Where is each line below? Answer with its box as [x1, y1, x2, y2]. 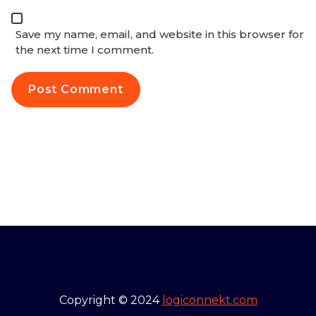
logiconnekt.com [162, 293, 257, 307]
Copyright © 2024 [59, 293, 162, 307]
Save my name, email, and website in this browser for [16, 27, 304, 41]
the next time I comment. [16, 42, 154, 56]
